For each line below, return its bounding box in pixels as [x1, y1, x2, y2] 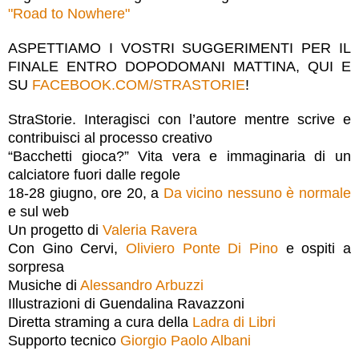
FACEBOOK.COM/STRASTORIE [32, 76, 245, 93]
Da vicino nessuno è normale [163, 184, 352, 201]
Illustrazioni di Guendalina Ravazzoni [8, 295, 244, 312]
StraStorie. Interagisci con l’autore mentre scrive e [8, 111, 351, 127]
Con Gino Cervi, [8, 240, 126, 256]
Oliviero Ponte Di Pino [126, 240, 278, 256]
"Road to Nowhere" [8, 5, 130, 22]
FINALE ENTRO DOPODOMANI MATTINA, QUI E [8, 58, 351, 75]
